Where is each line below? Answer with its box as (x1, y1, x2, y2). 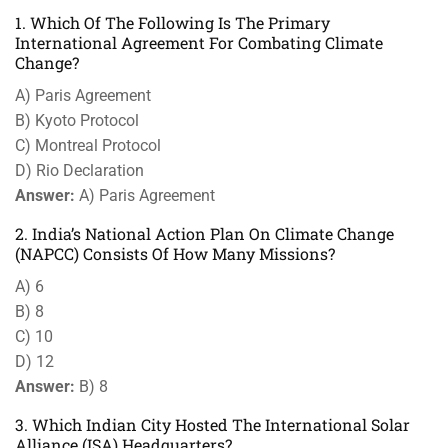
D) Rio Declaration (15, 161, 144, 180)
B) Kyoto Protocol (15, 111, 139, 130)
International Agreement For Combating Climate (15, 32, 383, 53)
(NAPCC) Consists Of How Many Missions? (15, 243, 335, 264)
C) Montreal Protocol (15, 136, 161, 155)
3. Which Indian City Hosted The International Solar (15, 414, 410, 435)
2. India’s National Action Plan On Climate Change (15, 223, 394, 244)
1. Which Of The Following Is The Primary (15, 12, 330, 33)
